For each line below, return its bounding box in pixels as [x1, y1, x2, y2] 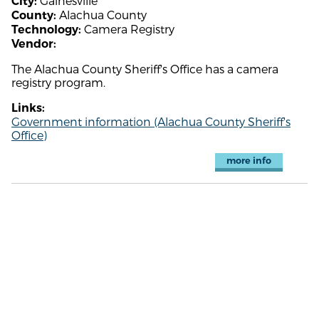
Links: [11, 100, 45, 115]
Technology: [11, 22, 81, 36]
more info [226, 155, 271, 166]
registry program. [11, 75, 105, 89]
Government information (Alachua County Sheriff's [11, 114, 291, 128]
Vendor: [11, 36, 56, 51]
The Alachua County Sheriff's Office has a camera [11, 61, 278, 75]
